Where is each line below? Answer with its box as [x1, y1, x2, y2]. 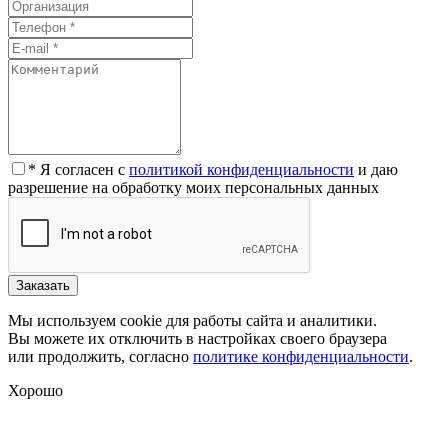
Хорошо [8, 382, 63, 400]
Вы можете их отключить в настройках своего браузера [8, 330, 387, 348]
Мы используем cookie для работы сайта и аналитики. [8, 312, 377, 330]
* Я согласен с [28, 161, 129, 179]
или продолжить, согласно [8, 348, 193, 366]
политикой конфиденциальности [129, 161, 354, 179]
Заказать [16, 278, 70, 294]
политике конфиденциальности [193, 348, 409, 366]
